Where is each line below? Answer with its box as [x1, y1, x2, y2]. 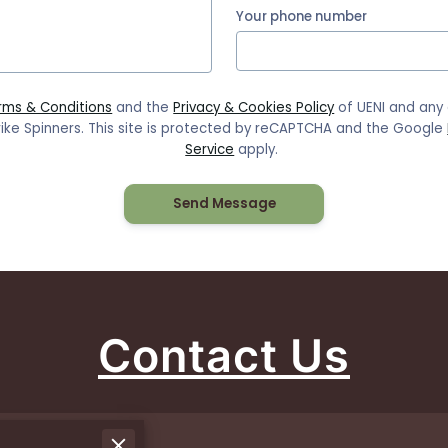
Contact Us [98, 327, 350, 383]
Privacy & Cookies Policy [173, 98, 335, 118]
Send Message [172, 194, 276, 214]
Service [185, 140, 235, 160]
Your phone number [236, 6, 367, 26]
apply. [234, 140, 279, 160]
